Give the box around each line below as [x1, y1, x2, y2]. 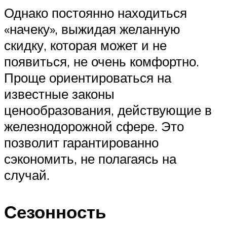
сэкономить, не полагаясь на [4, 150, 176, 167]
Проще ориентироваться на [4, 69, 171, 86]
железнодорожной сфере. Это [4, 118, 184, 134]
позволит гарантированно [4, 134, 159, 150]
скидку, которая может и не [4, 36, 167, 53]
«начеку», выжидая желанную [4, 20, 180, 37]
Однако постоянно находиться [4, 4, 187, 21]
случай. [4, 166, 50, 183]
